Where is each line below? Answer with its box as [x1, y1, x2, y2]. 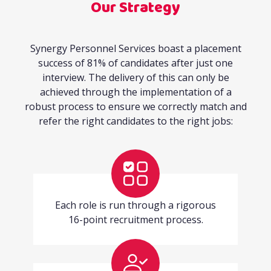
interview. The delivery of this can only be [42, 71, 229, 85]
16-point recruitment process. [68, 213, 203, 227]
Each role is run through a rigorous [55, 198, 216, 212]
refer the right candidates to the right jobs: [38, 114, 233, 128]
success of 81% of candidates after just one [38, 56, 233, 70]
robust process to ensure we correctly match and [24, 100, 247, 114]
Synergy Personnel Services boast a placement [30, 42, 241, 56]
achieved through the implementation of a [39, 85, 232, 99]
